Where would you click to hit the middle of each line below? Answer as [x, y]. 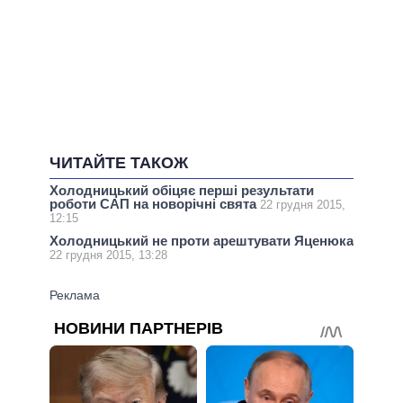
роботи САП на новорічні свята [155, 203]
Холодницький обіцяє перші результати [182, 190]
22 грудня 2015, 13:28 [108, 255]
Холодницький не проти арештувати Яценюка [201, 240]
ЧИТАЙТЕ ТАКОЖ [119, 162]
